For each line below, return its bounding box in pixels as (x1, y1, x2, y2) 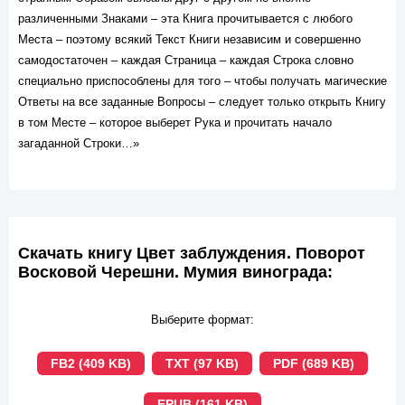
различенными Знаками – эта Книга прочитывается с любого (18, 12, 353, 25)
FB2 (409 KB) (51, 356, 131, 371)
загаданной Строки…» (18, 137, 139, 150)
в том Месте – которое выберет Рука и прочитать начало (18, 116, 332, 129)
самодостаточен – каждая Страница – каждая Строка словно (18, 53, 353, 67)
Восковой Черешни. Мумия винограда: (18, 263, 333, 281)
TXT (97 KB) (165, 356, 239, 371)
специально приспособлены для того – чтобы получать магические (18, 74, 387, 88)
